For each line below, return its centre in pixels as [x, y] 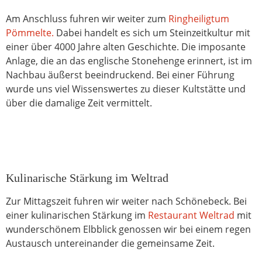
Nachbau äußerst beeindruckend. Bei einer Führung [120, 75]
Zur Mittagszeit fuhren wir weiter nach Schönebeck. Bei [126, 201]
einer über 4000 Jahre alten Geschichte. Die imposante [126, 47]
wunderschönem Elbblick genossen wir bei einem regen [128, 229]
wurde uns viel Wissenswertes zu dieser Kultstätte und [126, 89]
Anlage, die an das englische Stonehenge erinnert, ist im [129, 61]
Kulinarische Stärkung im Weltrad [87, 178]
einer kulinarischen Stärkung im [77, 215]
